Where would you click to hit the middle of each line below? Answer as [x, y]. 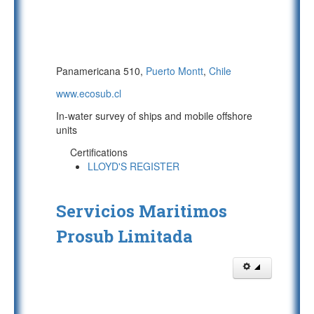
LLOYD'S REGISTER [134, 166]
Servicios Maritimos [142, 211]
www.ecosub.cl [89, 93]
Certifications [99, 152]
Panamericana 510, [101, 71]
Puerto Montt [175, 71]
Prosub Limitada [124, 236]
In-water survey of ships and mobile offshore [154, 116]
